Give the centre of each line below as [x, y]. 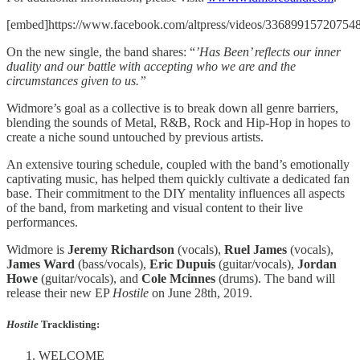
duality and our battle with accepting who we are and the [151, 66]
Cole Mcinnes [178, 278]
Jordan [317, 264]
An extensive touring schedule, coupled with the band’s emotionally [178, 164]
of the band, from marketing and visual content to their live [155, 207]
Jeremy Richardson [121, 249]
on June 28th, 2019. [200, 292]
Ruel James [256, 249]
